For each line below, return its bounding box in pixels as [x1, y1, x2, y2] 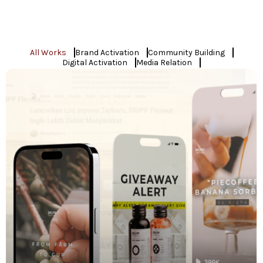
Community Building [147, 48, 225, 58]
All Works [29, 48, 66, 58]
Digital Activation [62, 58, 127, 68]
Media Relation [136, 58, 192, 68]
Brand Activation [75, 48, 139, 58]
